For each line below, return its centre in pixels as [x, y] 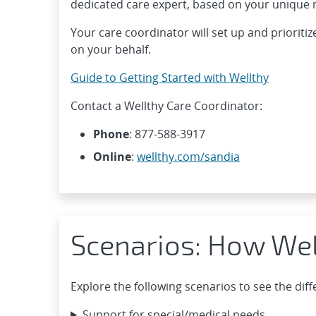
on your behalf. [111, 49]
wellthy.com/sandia [188, 156]
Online [112, 156]
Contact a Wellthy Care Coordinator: [166, 105]
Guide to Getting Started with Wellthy [170, 77]
